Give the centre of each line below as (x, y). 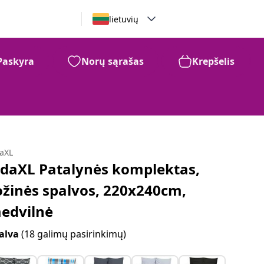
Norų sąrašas (113, 61)
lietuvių (123, 19)
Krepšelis (213, 61)
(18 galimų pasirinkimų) (74, 234)
